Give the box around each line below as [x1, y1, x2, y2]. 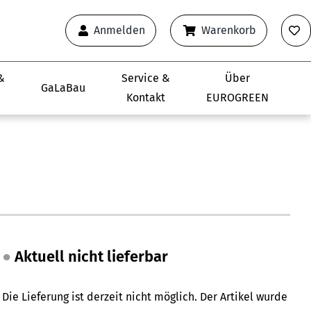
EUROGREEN [205, 91, 269, 105]
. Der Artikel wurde [194, 290, 288, 304]
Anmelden [94, 24, 145, 37]
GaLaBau [41, 81, 86, 95]
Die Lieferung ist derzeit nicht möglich [2, 290, 195, 304]
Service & [121, 72, 170, 85]
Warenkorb [201, 24, 256, 37]
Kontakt [126, 91, 165, 105]
